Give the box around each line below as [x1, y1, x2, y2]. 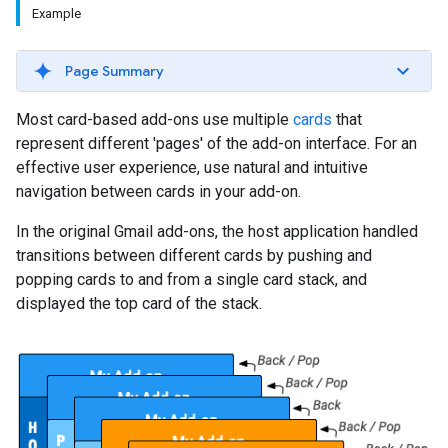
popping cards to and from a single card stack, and [16, 270, 367, 289]
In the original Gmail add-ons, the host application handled [16, 222, 418, 241]
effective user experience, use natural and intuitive [16, 158, 368, 177]
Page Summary [65, 62, 164, 80]
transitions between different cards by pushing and [16, 246, 372, 265]
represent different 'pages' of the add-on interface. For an [16, 134, 417, 153]
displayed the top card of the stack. [16, 294, 262, 313]
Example [32, 6, 81, 21]
